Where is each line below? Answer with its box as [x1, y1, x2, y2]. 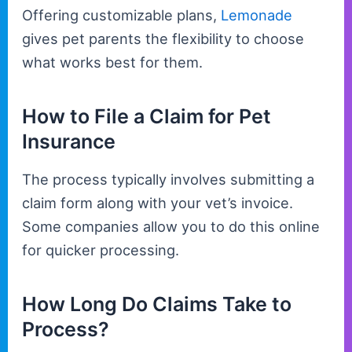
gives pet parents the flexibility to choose [22, 30, 305, 48]
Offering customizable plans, [22, 6, 222, 24]
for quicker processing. [22, 241, 180, 259]
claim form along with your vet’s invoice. [22, 194, 294, 212]
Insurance [22, 129, 116, 153]
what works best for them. [22, 53, 203, 71]
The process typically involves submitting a [22, 170, 315, 189]
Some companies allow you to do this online [22, 218, 321, 236]
